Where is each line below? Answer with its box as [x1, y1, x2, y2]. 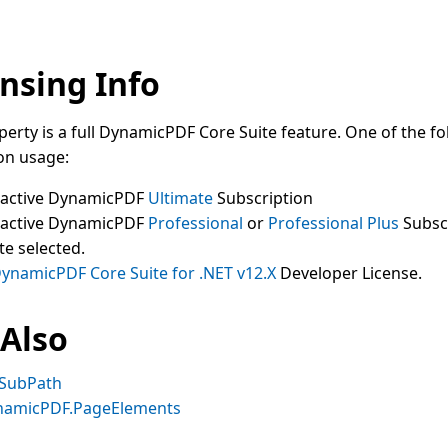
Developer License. [276, 261, 422, 284]
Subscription [213, 186, 313, 209]
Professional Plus [268, 211, 399, 234]
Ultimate [148, 186, 213, 209]
